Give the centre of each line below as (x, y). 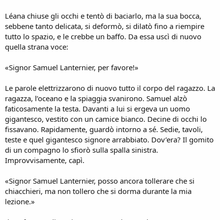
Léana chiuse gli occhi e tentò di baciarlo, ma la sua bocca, (103, 15)
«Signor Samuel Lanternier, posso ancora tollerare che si (100, 180)
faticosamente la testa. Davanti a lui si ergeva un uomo (97, 108)
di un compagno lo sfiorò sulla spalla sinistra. (82, 150)
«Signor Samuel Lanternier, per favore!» (72, 67)
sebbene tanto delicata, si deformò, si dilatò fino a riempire (105, 26)
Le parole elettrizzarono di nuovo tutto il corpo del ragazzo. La (110, 88)
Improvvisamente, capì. (45, 160)
